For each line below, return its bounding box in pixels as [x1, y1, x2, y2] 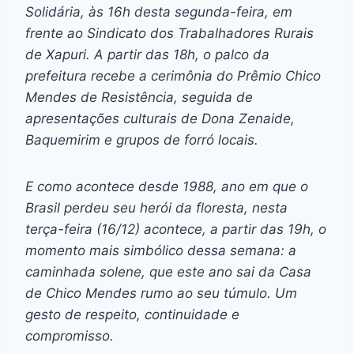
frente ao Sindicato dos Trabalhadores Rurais [25, 24, 314, 41]
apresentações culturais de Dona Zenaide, [25, 110, 295, 126]
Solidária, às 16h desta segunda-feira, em [25, 3, 292, 20]
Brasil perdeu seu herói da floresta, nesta [25, 199, 288, 216]
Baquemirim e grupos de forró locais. [25, 131, 258, 148]
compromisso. [25, 327, 114, 344]
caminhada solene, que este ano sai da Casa [25, 263, 311, 280]
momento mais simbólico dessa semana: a [25, 242, 296, 258]
